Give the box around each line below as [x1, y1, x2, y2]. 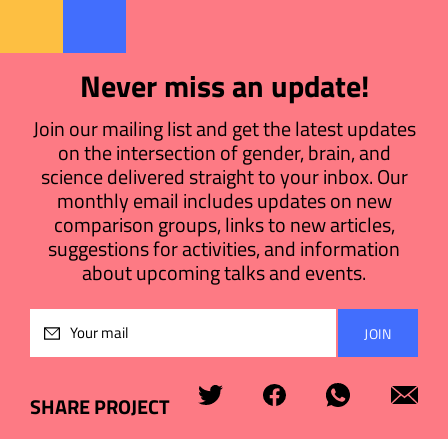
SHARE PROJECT [30, 390, 170, 422]
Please [337, 310, 381, 334]
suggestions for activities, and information [48, 233, 400, 264]
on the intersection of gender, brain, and [57, 137, 391, 168]
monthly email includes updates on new [56, 185, 392, 216]
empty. [337, 406, 382, 430]
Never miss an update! [79, 63, 369, 109]
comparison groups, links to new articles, [53, 209, 395, 240]
